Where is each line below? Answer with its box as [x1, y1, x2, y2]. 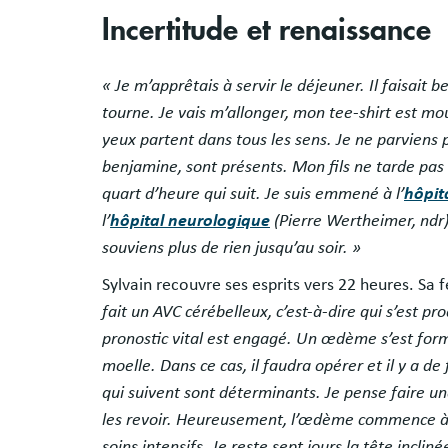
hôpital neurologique [110, 211, 270, 230]
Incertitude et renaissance [102, 14, 431, 45]
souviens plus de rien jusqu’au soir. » [102, 238, 361, 257]
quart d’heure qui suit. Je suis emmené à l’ [102, 184, 404, 203]
